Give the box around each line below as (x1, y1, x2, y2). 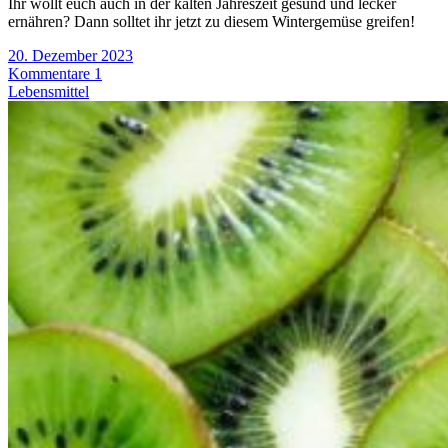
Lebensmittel (8, 82, 89, 100)
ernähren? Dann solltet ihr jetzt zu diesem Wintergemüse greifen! (8, 12, 415, 30)
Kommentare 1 (8, 64, 102, 82)
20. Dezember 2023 (8, 46, 133, 64)
